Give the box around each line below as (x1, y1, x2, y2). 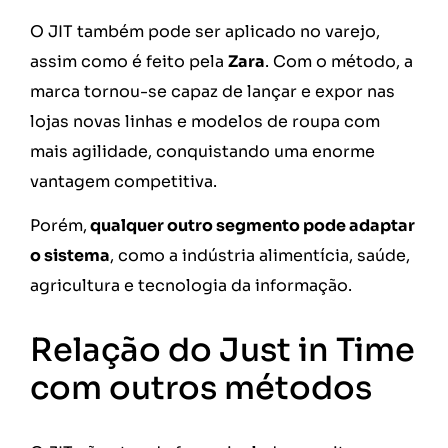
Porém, (30, 215, 87, 237)
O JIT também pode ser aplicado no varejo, (30, 20, 380, 42)
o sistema (30, 245, 110, 267)
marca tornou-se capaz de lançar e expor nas (30, 80, 395, 102)
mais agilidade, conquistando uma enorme (30, 140, 375, 162)
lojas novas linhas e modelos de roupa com (30, 110, 380, 132)
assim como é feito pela (30, 50, 228, 72)
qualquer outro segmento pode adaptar (87, 215, 415, 237)
